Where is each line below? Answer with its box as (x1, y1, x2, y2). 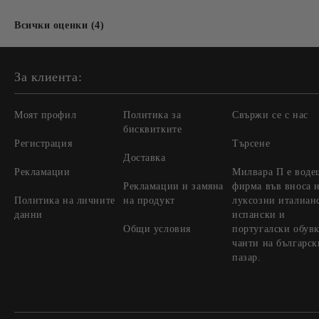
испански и (232, 209, 286, 220)
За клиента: (14, 70, 83, 84)
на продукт (123, 195, 175, 206)
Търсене (232, 138, 271, 149)
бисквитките (123, 124, 182, 135)
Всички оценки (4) (14, 20, 105, 31)
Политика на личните (14, 195, 115, 206)
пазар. (232, 252, 261, 263)
